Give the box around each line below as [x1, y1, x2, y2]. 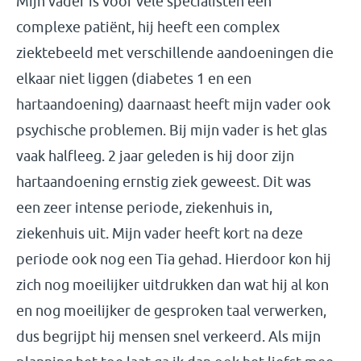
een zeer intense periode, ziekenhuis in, [16, 199, 272, 216]
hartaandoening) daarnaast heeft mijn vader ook [16, 96, 330, 113]
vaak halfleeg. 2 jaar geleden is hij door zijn [16, 147, 294, 164]
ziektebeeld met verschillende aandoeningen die [16, 44, 334, 61]
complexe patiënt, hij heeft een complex [16, 19, 280, 35]
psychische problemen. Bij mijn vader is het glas [16, 122, 327, 139]
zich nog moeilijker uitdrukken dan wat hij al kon [16, 276, 329, 293]
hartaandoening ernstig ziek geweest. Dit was [16, 173, 311, 190]
